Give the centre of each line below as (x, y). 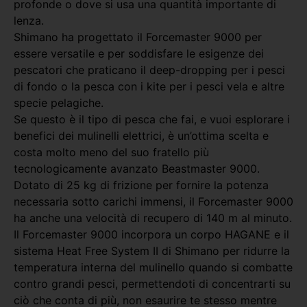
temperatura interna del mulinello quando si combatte (153, 267)
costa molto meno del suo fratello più (111, 152)
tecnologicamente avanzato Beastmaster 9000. (137, 168)
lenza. (29, 20)
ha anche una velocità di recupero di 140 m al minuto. (153, 218)
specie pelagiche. (59, 102)
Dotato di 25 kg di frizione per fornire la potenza (141, 185)
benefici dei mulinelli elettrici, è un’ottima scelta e (141, 135)
